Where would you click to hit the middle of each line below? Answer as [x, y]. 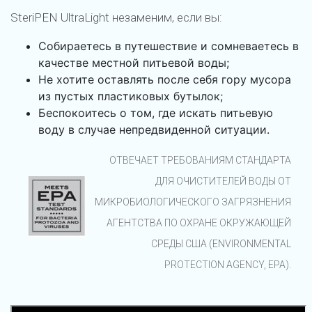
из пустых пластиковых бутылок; [131, 96]
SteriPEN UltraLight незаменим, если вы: [116, 17]
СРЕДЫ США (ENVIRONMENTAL [221, 243]
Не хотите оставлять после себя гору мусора [165, 79]
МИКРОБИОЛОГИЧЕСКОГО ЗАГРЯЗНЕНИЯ [193, 202]
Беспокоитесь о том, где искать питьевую [156, 112]
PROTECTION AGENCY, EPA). [228, 264]
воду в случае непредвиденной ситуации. [154, 129]
